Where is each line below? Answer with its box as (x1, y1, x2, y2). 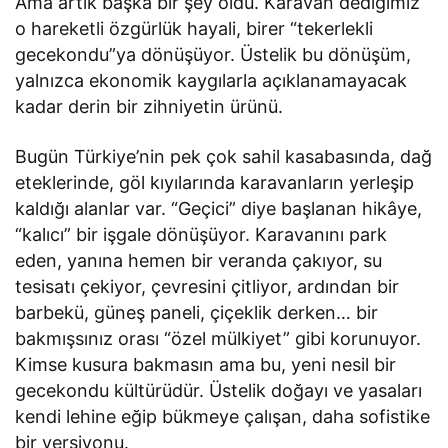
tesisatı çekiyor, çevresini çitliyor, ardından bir (15, 275, 400, 297)
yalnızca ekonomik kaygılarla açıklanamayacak (15, 69, 408, 91)
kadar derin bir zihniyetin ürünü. (15, 95, 284, 117)
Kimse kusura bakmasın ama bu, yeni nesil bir (15, 353, 397, 375)
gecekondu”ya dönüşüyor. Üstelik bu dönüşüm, (15, 43, 412, 65)
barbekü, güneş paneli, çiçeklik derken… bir (15, 301, 379, 323)
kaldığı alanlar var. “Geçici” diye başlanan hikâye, (15, 197, 423, 219)
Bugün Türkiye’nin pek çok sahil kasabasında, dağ (15, 145, 433, 167)
